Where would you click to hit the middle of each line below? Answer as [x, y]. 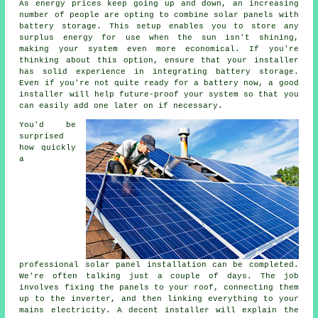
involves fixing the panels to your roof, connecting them [159, 287]
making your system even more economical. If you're [159, 49]
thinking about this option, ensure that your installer [159, 60]
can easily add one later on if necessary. [121, 105]
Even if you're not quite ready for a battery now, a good [159, 83]
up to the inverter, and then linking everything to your [159, 298]
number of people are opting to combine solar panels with [159, 15]
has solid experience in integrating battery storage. [159, 71]
